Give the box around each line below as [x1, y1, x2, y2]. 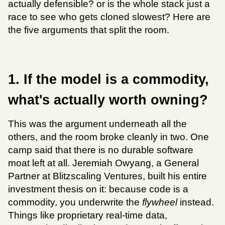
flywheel [142, 197, 177, 208]
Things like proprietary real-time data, [8, 210, 167, 221]
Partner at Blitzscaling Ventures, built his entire [8, 171, 207, 182]
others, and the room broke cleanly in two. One [8, 132, 209, 143]
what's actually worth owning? [8, 92, 208, 108]
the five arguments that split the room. [8, 25, 169, 36]
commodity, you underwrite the [8, 197, 142, 208]
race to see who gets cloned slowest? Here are [8, 12, 210, 23]
